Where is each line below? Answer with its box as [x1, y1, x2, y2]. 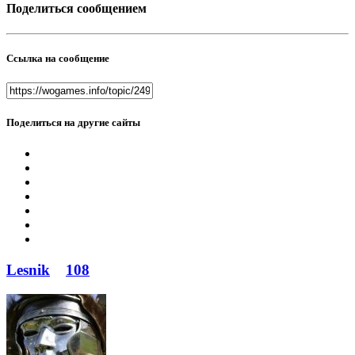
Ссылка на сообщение [6, 52, 109, 64]
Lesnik [6, 261, 50, 279]
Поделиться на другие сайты [6, 116, 140, 129]
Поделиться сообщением [6, 2, 147, 16]
